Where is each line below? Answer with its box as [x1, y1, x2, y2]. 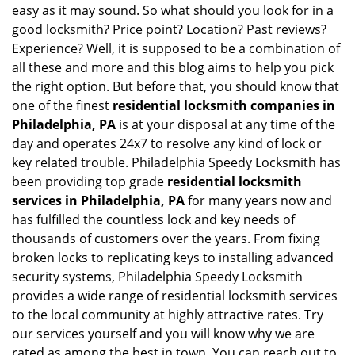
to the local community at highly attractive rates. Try [12, 306, 323, 323]
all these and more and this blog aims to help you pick [12, 59, 334, 76]
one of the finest [12, 97, 113, 114]
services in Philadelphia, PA [12, 192, 185, 209]
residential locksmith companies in [113, 97, 335, 114]
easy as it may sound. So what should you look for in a [12, 2, 334, 19]
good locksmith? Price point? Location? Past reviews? [12, 21, 326, 38]
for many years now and [185, 192, 332, 209]
